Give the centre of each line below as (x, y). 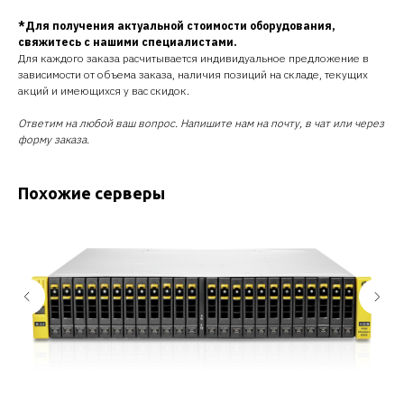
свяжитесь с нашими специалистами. (128, 42)
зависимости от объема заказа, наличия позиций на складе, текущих (193, 74)
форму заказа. (54, 139)
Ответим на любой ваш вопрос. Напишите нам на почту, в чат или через (201, 123)
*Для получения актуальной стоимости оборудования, (177, 26)
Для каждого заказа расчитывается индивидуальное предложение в (193, 58)
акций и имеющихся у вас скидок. (104, 91)
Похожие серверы (92, 193)
